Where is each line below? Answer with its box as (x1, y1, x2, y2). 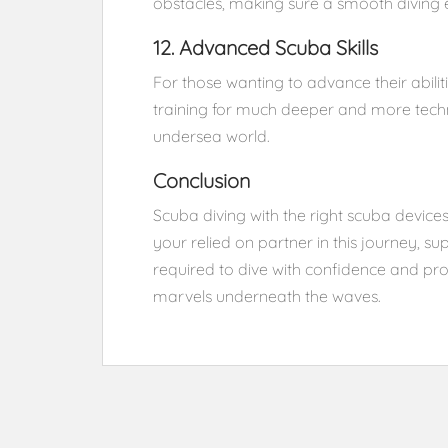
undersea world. (153, 126, 270, 146)
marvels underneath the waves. (153, 286, 381, 306)
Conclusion (153, 168, 250, 193)
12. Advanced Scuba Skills (153, 35, 378, 60)
